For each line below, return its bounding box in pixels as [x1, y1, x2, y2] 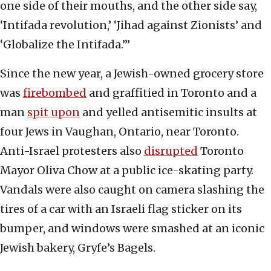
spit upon [27, 105, 80, 120]
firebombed [23, 86, 87, 100]
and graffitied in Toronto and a [87, 86, 256, 100]
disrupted [144, 144, 198, 158]
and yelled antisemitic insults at [80, 105, 257, 120]
